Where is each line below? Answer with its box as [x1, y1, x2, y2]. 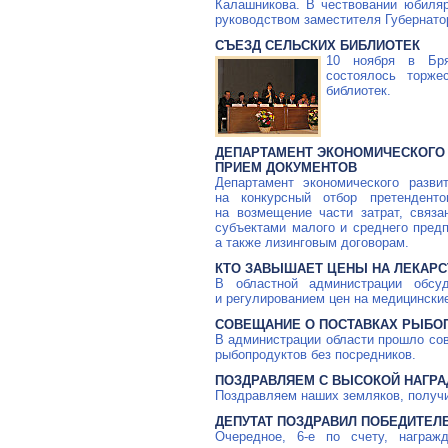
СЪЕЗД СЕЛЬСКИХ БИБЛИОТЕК [215, 37, 420, 53]
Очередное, [215, 428, 297, 444]
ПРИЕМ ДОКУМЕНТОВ [215, 159, 357, 175]
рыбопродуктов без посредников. [215, 346, 416, 362]
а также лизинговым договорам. [215, 234, 409, 250]
